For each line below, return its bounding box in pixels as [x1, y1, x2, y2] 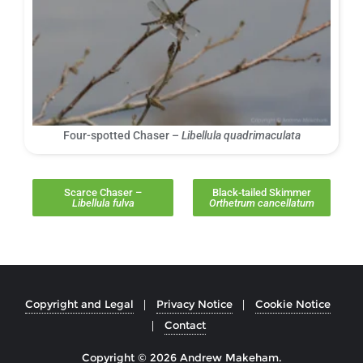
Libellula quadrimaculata [181, 129, 301, 143]
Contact [164, 318, 206, 332]
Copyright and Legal [24, 297, 134, 311]
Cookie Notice [254, 297, 331, 311]
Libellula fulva [71, 197, 135, 210]
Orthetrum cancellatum [209, 197, 314, 210]
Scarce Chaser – [64, 186, 142, 199]
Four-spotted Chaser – [62, 129, 181, 143]
